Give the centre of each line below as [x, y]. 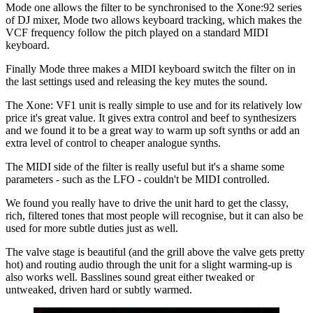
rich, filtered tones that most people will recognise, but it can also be [154, 216]
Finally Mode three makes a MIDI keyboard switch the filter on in [151, 69]
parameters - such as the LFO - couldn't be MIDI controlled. [138, 180]
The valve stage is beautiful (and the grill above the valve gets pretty [155, 252]
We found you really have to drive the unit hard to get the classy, [147, 203]
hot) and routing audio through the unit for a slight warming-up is [149, 265]
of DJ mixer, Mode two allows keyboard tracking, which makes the [154, 20]
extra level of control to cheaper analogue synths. [113, 143]
